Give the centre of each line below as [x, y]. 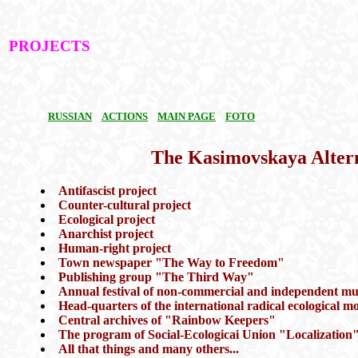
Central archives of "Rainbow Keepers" [167, 320]
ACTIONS [125, 116]
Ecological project [107, 219]
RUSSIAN [70, 116]
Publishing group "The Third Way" [156, 276]
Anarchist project [106, 233]
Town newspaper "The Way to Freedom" [171, 262]
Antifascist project [107, 190]
